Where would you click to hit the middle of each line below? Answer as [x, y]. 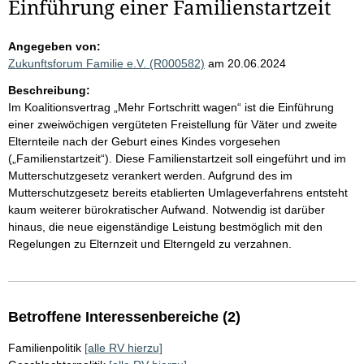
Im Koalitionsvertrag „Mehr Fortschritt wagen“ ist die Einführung [171, 107]
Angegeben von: [54, 46]
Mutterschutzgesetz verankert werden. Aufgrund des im [150, 175]
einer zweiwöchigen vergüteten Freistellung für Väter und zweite [173, 124]
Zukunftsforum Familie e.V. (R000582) [106, 63]
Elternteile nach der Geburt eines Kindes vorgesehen [144, 141]
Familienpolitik [45, 348]
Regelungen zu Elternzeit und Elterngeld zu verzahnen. [150, 244]
